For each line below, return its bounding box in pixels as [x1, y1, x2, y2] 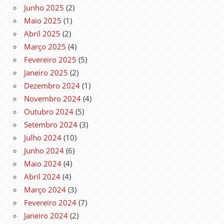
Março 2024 [24, 184, 66, 194]
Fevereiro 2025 [24, 54, 76, 64]
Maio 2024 [24, 158, 61, 168]
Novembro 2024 [24, 93, 81, 103]
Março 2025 [24, 41, 66, 51]
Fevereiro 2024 [24, 197, 76, 207]
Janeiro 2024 [24, 210, 68, 220]
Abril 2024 [24, 171, 60, 181]
